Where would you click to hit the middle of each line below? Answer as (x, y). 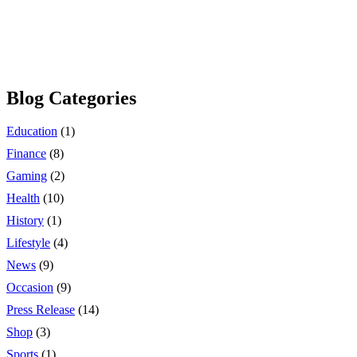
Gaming (27, 176)
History (25, 221)
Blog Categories (71, 98)
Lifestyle (28, 243)
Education (32, 131)
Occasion (30, 288)
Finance (26, 154)
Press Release (41, 310)
